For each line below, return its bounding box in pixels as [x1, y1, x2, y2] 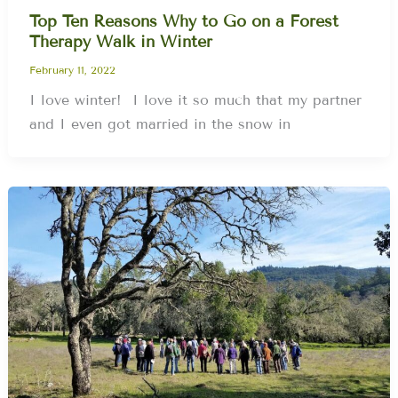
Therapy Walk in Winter [29, 32, 213, 52]
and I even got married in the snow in [29, 115, 291, 132]
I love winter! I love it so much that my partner [29, 91, 362, 108]
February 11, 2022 [29, 62, 116, 76]
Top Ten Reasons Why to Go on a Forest [29, 12, 339, 32]
